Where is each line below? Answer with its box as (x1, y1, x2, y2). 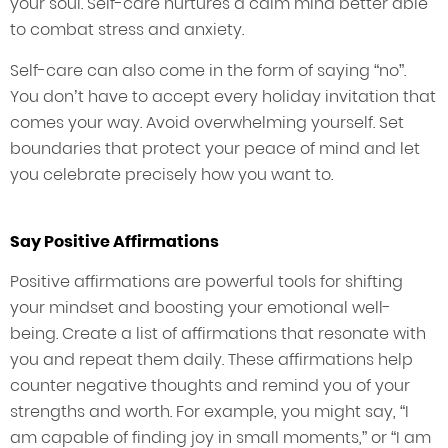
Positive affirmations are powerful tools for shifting (10, 270, 403, 294)
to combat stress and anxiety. (10, 18, 244, 42)
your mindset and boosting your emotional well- (10, 296, 391, 320)
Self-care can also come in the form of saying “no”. (10, 59, 406, 83)
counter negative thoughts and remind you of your (10, 374, 410, 398)
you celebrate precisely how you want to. (10, 163, 333, 187)
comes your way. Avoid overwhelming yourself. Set (10, 111, 404, 135)
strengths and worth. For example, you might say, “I (10, 400, 409, 424)
